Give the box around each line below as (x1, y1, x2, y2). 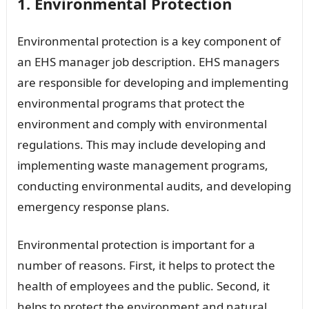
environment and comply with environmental (17, 115, 267, 132)
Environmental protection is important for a (17, 236, 255, 252)
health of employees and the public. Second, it (17, 277, 270, 294)
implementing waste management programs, (17, 157, 268, 173)
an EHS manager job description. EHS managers (17, 53, 279, 70)
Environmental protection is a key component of (17, 32, 281, 49)
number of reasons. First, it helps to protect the (17, 257, 275, 273)
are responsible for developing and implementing (17, 74, 288, 90)
